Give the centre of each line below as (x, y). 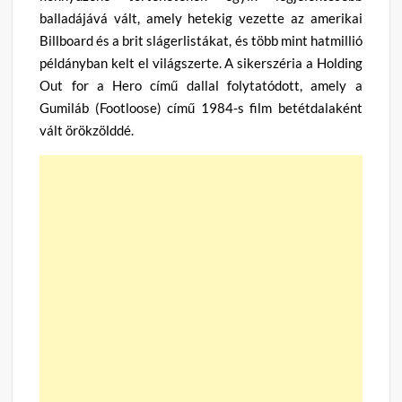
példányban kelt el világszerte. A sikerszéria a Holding (201, 62)
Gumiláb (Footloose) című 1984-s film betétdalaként (201, 107)
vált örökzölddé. (87, 130)
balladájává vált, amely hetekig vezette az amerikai (201, 17)
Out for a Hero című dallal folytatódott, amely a (201, 85)
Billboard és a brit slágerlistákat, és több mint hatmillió (201, 40)
